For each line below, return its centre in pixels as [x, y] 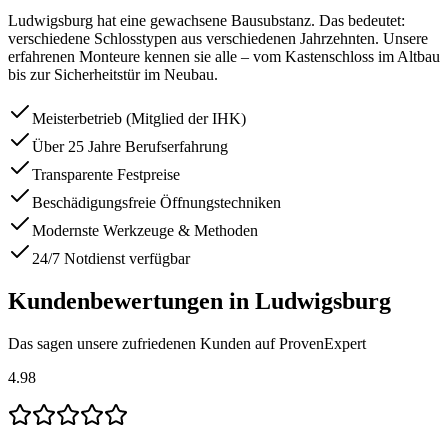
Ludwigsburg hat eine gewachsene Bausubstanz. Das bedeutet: [206, 21]
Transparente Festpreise [106, 175]
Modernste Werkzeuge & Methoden [145, 231]
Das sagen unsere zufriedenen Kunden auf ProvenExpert [187, 343]
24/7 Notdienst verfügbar [111, 259]
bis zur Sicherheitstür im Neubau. [113, 75]
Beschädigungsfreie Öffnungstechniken [156, 203]
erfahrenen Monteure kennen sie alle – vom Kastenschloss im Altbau [224, 57]
